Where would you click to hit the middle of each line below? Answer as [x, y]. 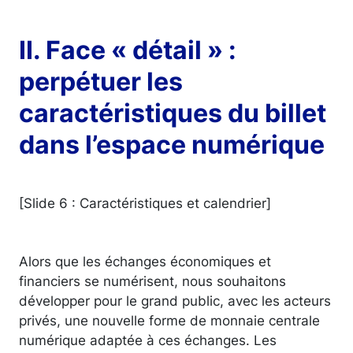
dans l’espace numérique [172, 144]
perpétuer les [101, 81]
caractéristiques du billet [173, 113]
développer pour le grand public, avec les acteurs [175, 300]
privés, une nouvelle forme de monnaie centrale [169, 320]
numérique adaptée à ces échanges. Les [148, 340]
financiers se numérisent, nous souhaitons [152, 281]
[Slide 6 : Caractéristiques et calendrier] [145, 203]
